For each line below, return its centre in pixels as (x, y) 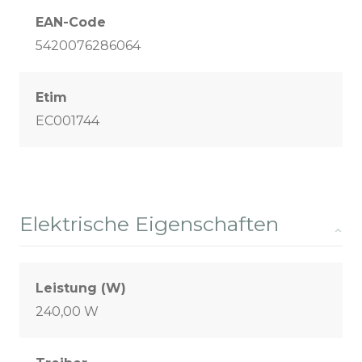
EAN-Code (71, 23)
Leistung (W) (81, 288)
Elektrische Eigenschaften (149, 224)
